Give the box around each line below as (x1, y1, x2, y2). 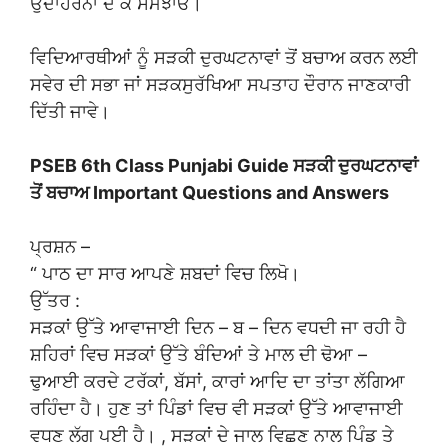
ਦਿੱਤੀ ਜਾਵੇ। (30, 100, 110, 122)
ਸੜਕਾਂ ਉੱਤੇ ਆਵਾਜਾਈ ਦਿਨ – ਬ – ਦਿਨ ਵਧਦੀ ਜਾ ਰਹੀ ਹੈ (30, 316, 406, 338)
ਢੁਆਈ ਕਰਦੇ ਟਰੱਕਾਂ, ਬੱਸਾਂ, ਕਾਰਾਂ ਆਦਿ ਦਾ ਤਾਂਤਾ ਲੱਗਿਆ (30, 370, 405, 392)
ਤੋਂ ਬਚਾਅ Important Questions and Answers (30, 181, 389, 203)
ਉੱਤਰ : (30, 289, 80, 311)
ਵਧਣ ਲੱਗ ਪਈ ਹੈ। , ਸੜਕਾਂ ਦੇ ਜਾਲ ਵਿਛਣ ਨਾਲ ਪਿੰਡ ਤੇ (30, 424, 394, 446)
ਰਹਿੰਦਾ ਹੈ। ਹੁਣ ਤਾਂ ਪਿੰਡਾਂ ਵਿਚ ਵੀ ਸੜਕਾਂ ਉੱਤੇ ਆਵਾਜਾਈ (30, 397, 403, 419)
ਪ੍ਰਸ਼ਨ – (30, 235, 90, 257)
